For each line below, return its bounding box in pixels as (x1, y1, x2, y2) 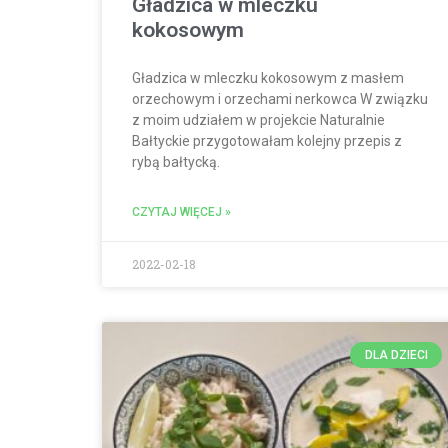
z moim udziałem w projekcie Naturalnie (132, 111, 385, 128)
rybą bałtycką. (132, 153, 220, 170)
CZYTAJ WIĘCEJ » (132, 204, 231, 219)
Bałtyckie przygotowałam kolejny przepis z (132, 132, 402, 149)
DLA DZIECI (364, 347, 428, 362)
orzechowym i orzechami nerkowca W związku (132, 90, 428, 107)
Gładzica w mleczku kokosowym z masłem (132, 69, 404, 86)
